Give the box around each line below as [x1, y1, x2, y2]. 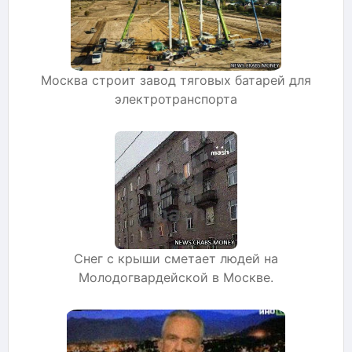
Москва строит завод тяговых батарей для [41, 71, 311, 88]
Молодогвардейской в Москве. [79, 269, 273, 285]
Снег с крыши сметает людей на [74, 250, 278, 266]
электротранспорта [115, 90, 237, 107]
